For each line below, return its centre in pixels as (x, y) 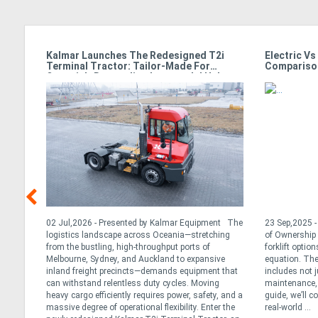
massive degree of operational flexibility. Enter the (141, 307)
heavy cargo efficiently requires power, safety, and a (144, 295)
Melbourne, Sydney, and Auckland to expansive (136, 259)
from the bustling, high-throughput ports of (128, 247)
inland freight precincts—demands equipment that (142, 271)
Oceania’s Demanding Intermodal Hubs (137, 77)
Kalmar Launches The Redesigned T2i (135, 55)
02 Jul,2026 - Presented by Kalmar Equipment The (144, 223)
